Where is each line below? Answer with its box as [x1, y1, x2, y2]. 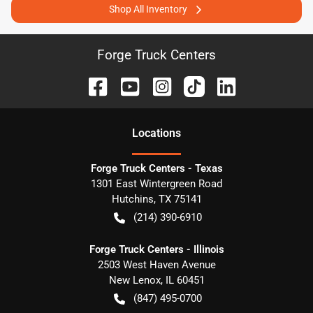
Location [132, 126, 175, 140]
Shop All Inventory [109, 3, 187, 15]
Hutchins [111, 193, 154, 205]
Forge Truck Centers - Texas [90, 162, 223, 175]
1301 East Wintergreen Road [91, 177, 222, 190]
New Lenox [108, 274, 161, 286]
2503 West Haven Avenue [97, 259, 216, 271]
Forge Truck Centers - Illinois [89, 243, 224, 256]
